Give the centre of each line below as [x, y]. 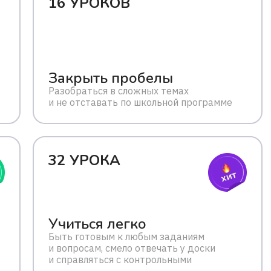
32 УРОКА [84, 160]
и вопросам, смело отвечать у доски [132, 248]
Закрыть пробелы [111, 78]
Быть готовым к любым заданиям [126, 237]
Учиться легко [97, 224]
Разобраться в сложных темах [119, 91]
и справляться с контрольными [120, 260]
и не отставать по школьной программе [140, 102]
